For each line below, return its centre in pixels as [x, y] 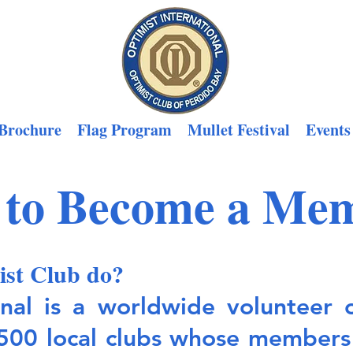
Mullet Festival [239, 130]
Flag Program [124, 130]
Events [328, 130]
